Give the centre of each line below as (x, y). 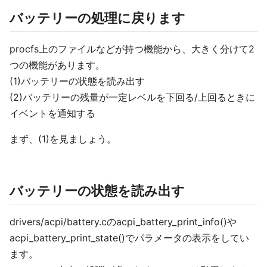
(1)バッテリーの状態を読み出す (77, 81)
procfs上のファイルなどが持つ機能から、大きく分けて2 (132, 49)
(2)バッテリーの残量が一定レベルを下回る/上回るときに (132, 97)
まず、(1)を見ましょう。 (63, 139)
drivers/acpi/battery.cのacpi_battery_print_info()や (123, 222)
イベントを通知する (52, 113)
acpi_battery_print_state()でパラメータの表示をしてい (129, 238)
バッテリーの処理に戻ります (97, 18)
